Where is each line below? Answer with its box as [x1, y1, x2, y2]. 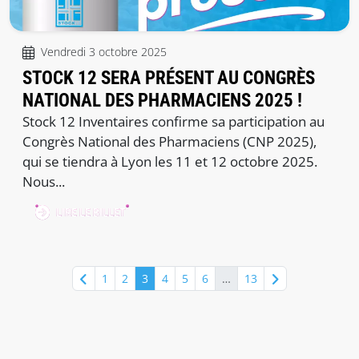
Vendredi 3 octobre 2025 [41, 44, 167, 60]
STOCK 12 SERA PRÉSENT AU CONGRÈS [22, 67, 315, 90]
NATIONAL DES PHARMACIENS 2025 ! [22, 89, 302, 112]
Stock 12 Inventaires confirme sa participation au [22, 112, 325, 131]
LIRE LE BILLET [56, 206, 126, 220]
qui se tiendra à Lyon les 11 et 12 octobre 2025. [22, 152, 317, 171]
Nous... [22, 172, 65, 192]
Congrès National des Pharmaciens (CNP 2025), [22, 132, 317, 151]
